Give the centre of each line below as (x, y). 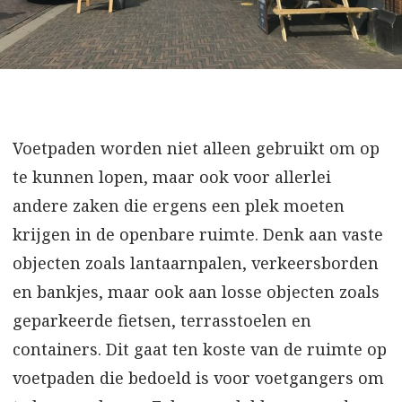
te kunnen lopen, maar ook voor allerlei (172, 176)
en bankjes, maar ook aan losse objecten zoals (196, 291)
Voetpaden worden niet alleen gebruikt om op (196, 148)
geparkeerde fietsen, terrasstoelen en (162, 320)
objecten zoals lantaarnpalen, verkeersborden (196, 262)
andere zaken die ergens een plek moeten (179, 205)
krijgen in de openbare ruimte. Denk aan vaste (198, 234)
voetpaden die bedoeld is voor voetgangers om (198, 377)
